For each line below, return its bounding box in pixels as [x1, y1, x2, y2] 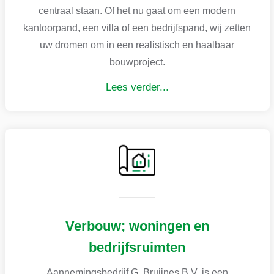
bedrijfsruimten [89, 239, 185, 255]
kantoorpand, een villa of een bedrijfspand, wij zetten [23, 22, 251, 33]
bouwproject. [109, 56, 165, 67]
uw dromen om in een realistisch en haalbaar [40, 39, 234, 50]
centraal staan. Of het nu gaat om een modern [39, 5, 235, 16]
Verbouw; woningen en [65, 218, 209, 234]
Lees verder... [105, 81, 169, 93]
